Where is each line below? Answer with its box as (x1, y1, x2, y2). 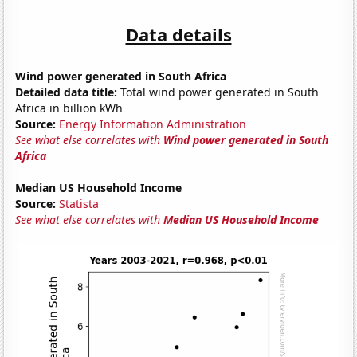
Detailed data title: (15, 84, 118, 100)
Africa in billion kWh (15, 100, 124, 116)
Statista (59, 195, 100, 211)
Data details (125, 22, 232, 46)
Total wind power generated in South (117, 84, 320, 100)
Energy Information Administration (59, 116, 247, 131)
